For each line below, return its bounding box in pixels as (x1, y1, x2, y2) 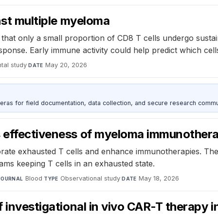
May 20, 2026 (45, 61, 88, 69)
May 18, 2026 (139, 174, 180, 182)
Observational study (60, 174, 121, 182)
